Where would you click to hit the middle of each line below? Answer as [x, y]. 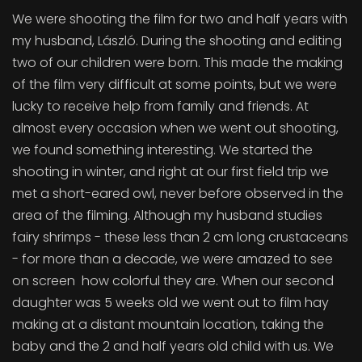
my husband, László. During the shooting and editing [177, 41]
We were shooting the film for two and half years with [180, 19]
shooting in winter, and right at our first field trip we [170, 172]
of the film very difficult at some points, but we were [175, 84]
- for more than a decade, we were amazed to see [173, 259]
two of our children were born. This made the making [177, 63]
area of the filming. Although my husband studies [167, 215]
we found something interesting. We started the [162, 150]
